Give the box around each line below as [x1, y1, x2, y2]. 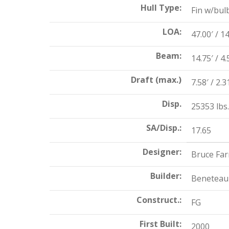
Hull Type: [141, 2, 181, 13]
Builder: [150, 170, 181, 181]
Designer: [143, 146, 181, 157]
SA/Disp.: [146, 122, 181, 133]
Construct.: [136, 194, 181, 205]
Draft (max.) [131, 74, 181, 85]
